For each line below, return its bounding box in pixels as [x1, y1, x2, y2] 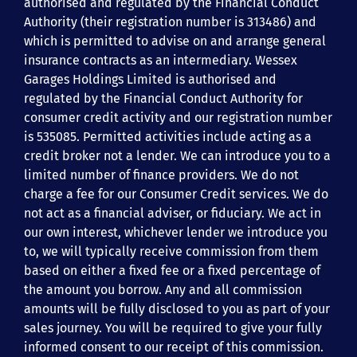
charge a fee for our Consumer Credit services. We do [24, 186, 328, 202]
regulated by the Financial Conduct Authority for [24, 90, 303, 106]
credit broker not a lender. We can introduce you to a [24, 147, 331, 163]
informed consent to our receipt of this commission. [24, 339, 324, 355]
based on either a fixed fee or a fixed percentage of [24, 262, 320, 278]
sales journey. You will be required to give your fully [24, 320, 322, 335]
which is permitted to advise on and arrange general [24, 33, 326, 49]
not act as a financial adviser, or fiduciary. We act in [24, 205, 321, 221]
